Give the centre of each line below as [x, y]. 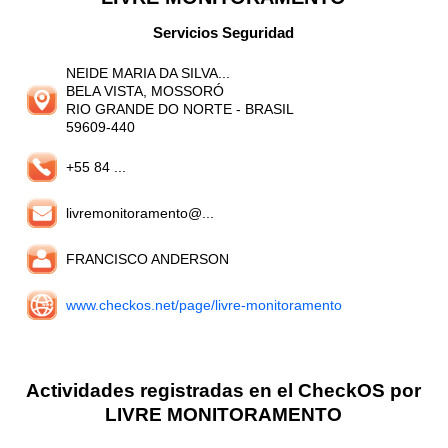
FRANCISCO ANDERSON [148, 258]
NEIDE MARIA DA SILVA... [148, 72]
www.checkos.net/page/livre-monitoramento [204, 304]
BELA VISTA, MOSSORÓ [145, 90]
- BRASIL [263, 108]
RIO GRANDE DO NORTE [149, 108]
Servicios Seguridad [224, 32]
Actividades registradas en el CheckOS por [224, 390]
